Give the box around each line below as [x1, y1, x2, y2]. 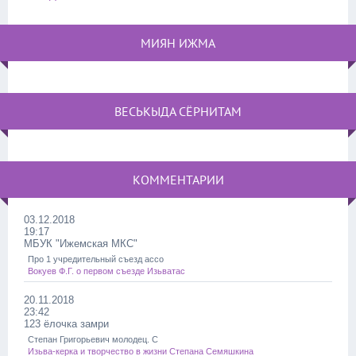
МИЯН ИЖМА [141, 35, 215, 51]
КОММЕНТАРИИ [132, 172, 224, 188]
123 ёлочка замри [24, 318, 109, 330]
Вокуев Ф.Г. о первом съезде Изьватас [28, 266, 185, 276]
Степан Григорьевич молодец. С [28, 335, 158, 344]
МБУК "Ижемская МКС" [24, 238, 137, 250]
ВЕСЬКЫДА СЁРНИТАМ [114, 103, 242, 119]
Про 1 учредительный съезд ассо [28, 254, 164, 264]
